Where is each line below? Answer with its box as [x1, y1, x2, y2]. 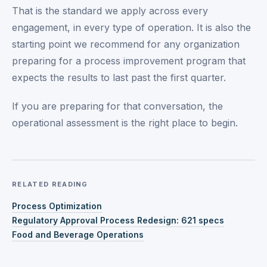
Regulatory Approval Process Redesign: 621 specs [12, 215, 224, 225]
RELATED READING [12, 180, 88, 188]
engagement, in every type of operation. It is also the [12, 21, 251, 33]
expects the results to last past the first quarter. [12, 72, 226, 83]
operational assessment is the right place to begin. [12, 117, 238, 129]
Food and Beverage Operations [12, 229, 144, 240]
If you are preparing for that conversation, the [12, 100, 223, 112]
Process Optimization [12, 201, 102, 211]
